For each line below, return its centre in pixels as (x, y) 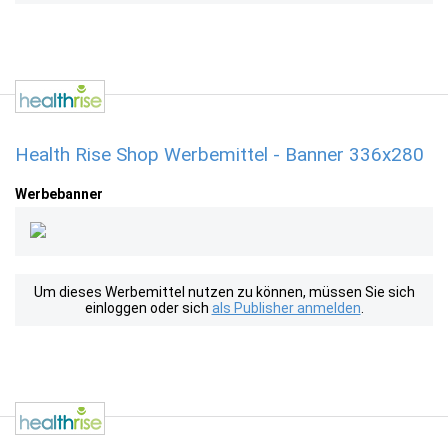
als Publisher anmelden (286, 308)
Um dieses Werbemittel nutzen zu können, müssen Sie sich (224, 292)
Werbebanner (59, 194)
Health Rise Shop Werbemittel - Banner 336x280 (219, 154)
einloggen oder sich (148, 308)
